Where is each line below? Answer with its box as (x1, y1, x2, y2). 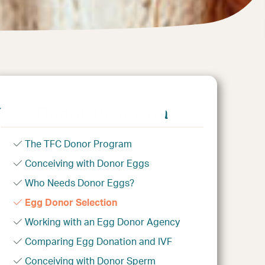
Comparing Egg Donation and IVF (25, 237, 173, 247)
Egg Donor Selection (25, 198, 118, 208)
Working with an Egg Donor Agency (25, 217, 180, 227)
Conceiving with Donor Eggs (25, 159, 150, 169)
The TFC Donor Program (25, 139, 132, 149)
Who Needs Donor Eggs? (25, 178, 135, 188)
